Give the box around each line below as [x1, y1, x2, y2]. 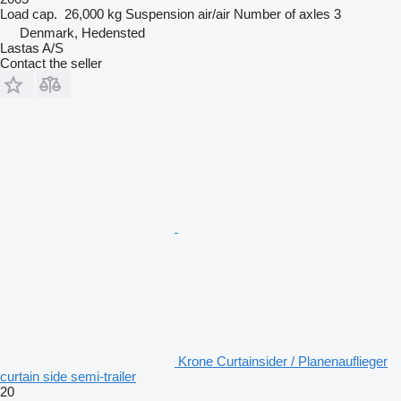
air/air [198, 5, 230, 21]
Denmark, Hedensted [20, 24, 145, 40]
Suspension [125, 5, 194, 21]
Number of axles [234, 5, 330, 21]
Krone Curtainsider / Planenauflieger [178, 353, 388, 369]
